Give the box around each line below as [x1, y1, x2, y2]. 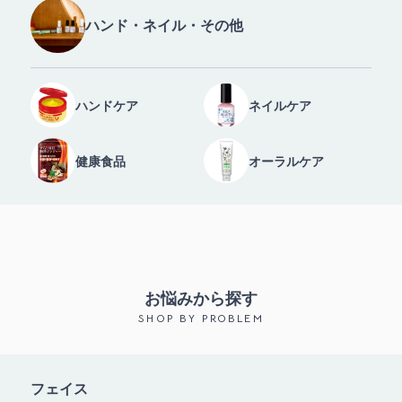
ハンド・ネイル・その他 [85, 13, 244, 35]
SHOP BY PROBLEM [138, 310, 264, 325]
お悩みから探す [144, 285, 258, 310]
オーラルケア [249, 151, 324, 170]
